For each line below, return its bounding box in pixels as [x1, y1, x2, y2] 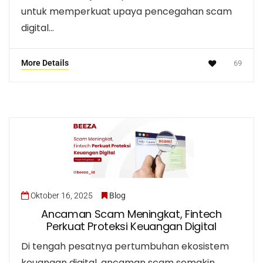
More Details [21, 58, 69, 68]
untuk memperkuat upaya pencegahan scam [21, 5, 232, 19]
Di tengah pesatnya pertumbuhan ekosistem [21, 240, 229, 254]
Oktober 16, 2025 [31, 191, 93, 201]
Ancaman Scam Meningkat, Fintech [41, 207, 222, 222]
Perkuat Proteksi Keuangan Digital [46, 219, 217, 234]
